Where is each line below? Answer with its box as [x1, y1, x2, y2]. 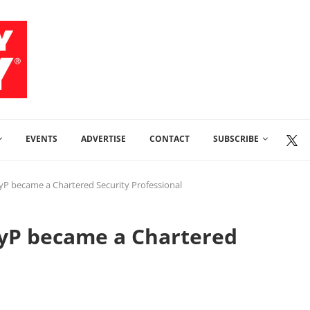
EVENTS [26, 133, 57, 145]
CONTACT [149, 133, 190, 145]
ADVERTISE [81, 133, 126, 145]
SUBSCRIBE [213, 133, 259, 145]
